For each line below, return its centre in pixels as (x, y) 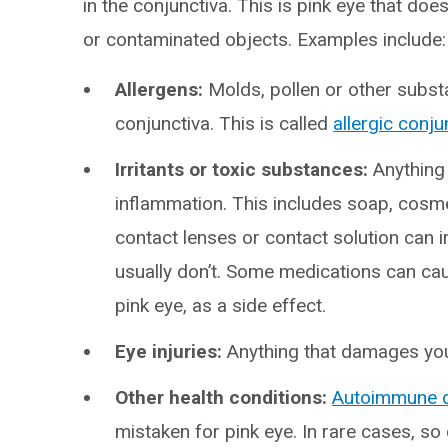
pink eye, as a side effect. (221, 305)
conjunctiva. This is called (224, 123)
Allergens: (162, 89)
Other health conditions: (224, 397)
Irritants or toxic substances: (244, 169)
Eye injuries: (169, 351)
